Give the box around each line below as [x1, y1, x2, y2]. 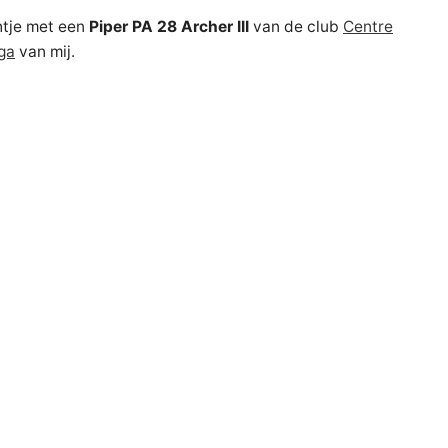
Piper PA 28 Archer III [89, 17, 249, 36]
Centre [343, 17, 393, 36]
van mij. [15, 42, 75, 61]
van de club [249, 17, 343, 36]
